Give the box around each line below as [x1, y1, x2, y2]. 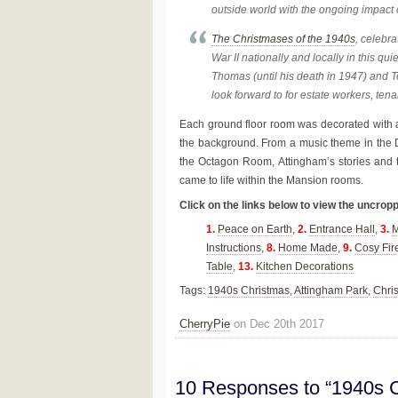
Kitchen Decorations [256, 259, 354, 273]
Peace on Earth [218, 222, 292, 235]
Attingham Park [294, 283, 368, 297]
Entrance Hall [309, 222, 375, 235]
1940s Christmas [208, 283, 290, 297]
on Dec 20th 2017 [230, 316, 324, 330]
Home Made [278, 241, 338, 254]
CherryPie [179, 316, 230, 330]
